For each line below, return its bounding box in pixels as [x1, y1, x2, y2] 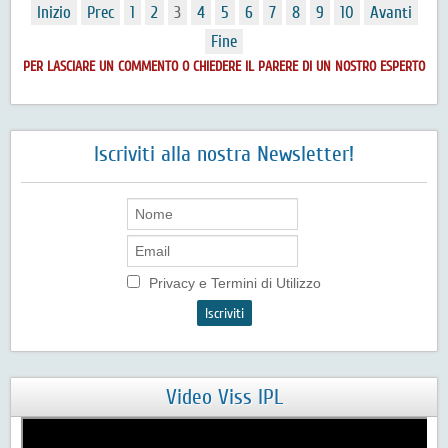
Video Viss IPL [165, 384, 283, 411]
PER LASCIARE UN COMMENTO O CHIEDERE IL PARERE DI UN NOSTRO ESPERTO [23, 59, 425, 76]
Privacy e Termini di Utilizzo [145, 275, 321, 292]
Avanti [369, 3, 412, 23]
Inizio [36, 3, 71, 23]
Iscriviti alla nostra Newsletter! [94, 141, 354, 168]
